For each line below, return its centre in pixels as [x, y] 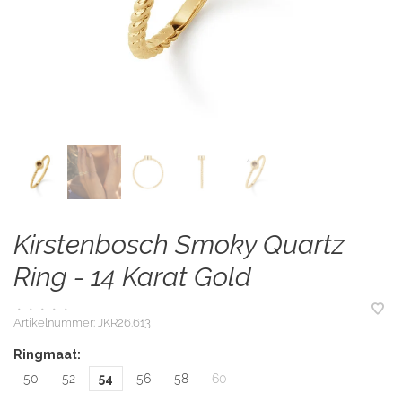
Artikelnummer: [54, 323]
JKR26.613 [123, 323]
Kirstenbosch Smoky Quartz [179, 245]
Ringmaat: [47, 354]
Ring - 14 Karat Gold [132, 277]
